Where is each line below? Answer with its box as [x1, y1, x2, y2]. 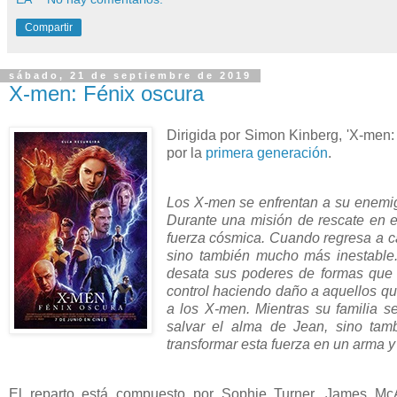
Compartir [25, 20, 73, 34]
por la [166, 145, 206, 161]
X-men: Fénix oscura [9, 81, 204, 105]
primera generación [205, 145, 328, 161]
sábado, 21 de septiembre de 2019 [9, 70, 252, 82]
